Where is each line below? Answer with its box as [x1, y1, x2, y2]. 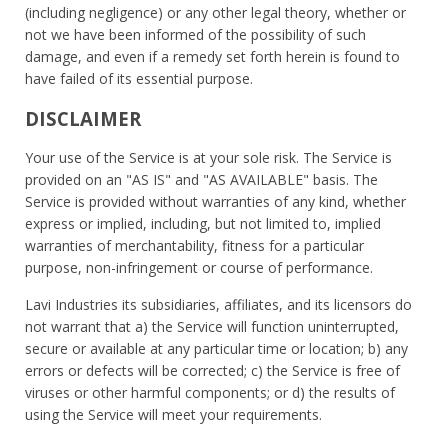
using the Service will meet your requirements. [25, 404, 322, 424]
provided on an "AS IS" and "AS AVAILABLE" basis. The [25, 169, 378, 189]
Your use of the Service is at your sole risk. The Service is [25, 147, 392, 167]
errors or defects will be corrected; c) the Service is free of [25, 360, 400, 380]
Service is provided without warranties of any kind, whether [25, 191, 406, 211]
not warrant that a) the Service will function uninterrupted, [25, 316, 399, 336]
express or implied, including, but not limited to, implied [25, 213, 381, 233]
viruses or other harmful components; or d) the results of [25, 382, 395, 402]
